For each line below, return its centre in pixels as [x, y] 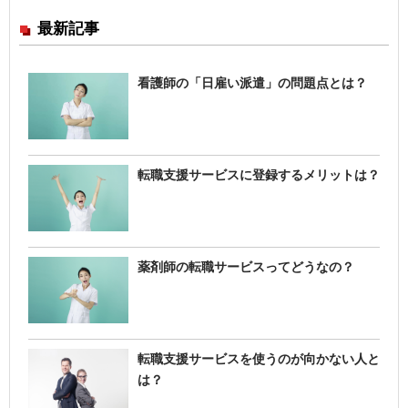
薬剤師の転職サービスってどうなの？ [246, 266]
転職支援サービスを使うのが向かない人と [259, 358]
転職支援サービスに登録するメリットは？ [259, 174]
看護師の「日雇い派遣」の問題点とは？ [252, 82]
